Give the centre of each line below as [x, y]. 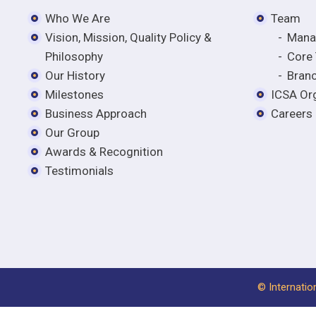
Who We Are [78, 18]
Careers [292, 113]
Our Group [72, 132]
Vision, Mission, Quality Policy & [128, 37]
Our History [75, 75]
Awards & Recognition [104, 151]
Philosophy [74, 56]
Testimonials [79, 170]
